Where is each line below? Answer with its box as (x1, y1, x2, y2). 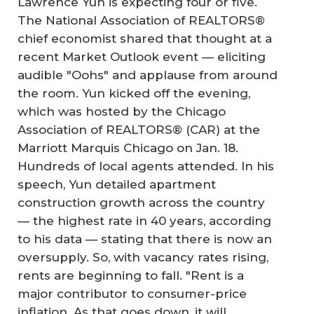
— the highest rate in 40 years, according (18, 213, 271, 228)
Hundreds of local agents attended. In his (18, 158, 274, 173)
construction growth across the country (18, 195, 265, 210)
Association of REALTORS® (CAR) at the (18, 122, 260, 137)
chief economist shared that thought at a (18, 31, 272, 46)
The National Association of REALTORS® (18, 13, 265, 27)
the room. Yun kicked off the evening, (18, 86, 250, 100)
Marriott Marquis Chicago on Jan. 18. (18, 140, 238, 155)
